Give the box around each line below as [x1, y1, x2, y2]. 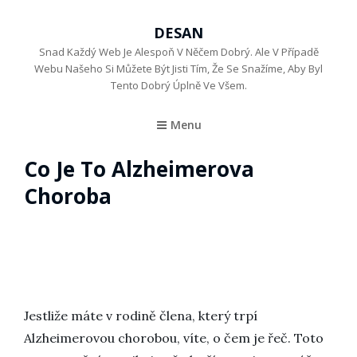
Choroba [24, 182, 112, 210]
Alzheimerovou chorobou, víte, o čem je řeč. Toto [24, 330, 324, 346]
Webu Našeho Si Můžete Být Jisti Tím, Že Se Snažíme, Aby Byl [34, 61, 323, 76]
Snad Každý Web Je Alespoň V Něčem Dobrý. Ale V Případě [38, 45, 319, 59]
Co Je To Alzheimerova [24, 155, 254, 183]
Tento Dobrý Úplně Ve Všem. [110, 78, 247, 92]
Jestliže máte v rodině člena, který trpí [24, 308, 257, 324]
